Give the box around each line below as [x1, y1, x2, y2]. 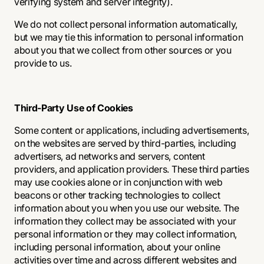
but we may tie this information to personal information [14, 31, 243, 43]
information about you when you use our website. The [14, 202, 239, 214]
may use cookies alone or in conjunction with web [14, 176, 223, 188]
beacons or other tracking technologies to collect [14, 189, 220, 201]
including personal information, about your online [14, 241, 220, 253]
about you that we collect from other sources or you [14, 44, 232, 56]
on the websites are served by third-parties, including [14, 137, 236, 149]
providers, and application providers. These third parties [14, 163, 249, 175]
